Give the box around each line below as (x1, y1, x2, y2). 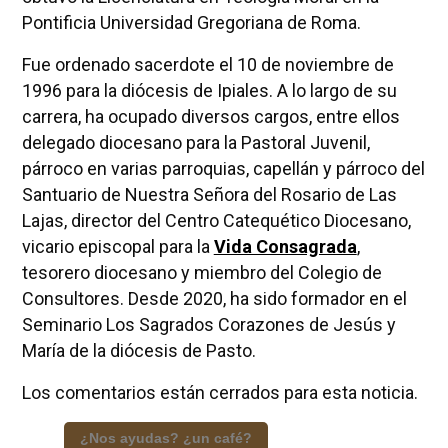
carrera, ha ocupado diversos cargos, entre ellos (21, 105, 400, 127)
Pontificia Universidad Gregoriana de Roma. (21, 11, 361, 33)
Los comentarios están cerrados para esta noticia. (21, 381, 418, 403)
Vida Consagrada (213, 235, 357, 257)
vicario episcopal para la (21, 235, 214, 257)
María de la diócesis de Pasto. (21, 339, 256, 361)
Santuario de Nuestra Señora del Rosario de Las (21, 183, 397, 205)
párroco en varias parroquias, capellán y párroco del (21, 157, 425, 179)
